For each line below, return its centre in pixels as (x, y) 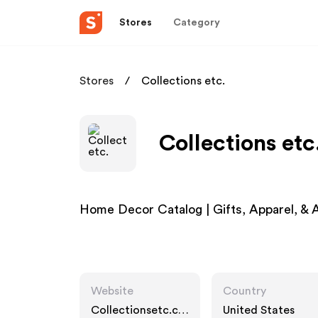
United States (259, 310)
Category (197, 22)
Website (112, 291)
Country (245, 291)
